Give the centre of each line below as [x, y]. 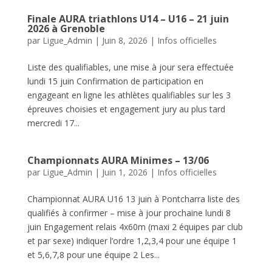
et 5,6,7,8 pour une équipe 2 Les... [93, 255]
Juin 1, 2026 [124, 172]
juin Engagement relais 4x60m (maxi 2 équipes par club [135, 227]
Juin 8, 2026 [124, 40]
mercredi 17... [53, 123]
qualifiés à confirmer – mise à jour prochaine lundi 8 [129, 213]
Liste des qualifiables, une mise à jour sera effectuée [130, 67]
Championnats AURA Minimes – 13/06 [118, 160]
